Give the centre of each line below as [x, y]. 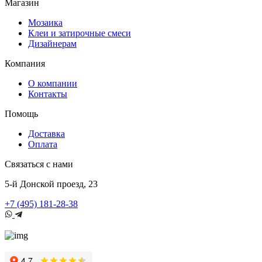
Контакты [48, 94]
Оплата [43, 144]
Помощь [21, 113]
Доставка [46, 133]
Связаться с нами [39, 164]
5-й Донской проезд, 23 [51, 184]
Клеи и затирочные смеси [80, 33]
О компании [53, 83]
